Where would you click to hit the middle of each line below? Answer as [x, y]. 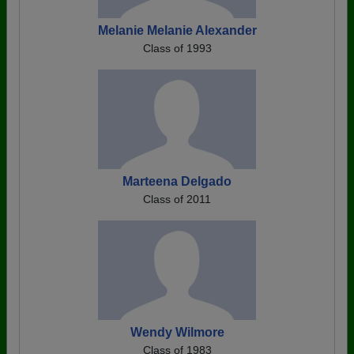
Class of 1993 [177, 48]
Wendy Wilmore [177, 332]
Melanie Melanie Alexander [177, 30]
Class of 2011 [177, 199]
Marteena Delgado [177, 181]
